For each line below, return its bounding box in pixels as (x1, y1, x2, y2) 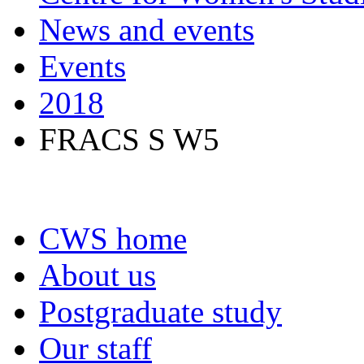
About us (39, 258, 156, 292)
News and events (39, 12, 254, 47)
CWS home (39, 221, 187, 256)
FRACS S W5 (39, 122, 219, 157)
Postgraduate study (39, 294, 282, 329)
